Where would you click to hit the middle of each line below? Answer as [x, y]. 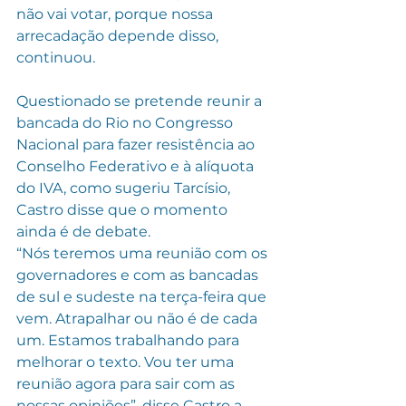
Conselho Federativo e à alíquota [137, 166]
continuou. [56, 57]
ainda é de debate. [83, 231]
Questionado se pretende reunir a [141, 101]
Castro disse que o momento [124, 209]
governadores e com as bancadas [139, 275]
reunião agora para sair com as [127, 383]
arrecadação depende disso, [119, 35]
